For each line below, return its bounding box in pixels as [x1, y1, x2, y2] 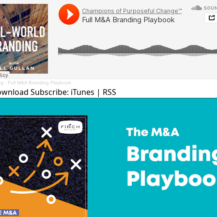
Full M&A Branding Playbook [8, 80, 71, 86]
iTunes [71, 87, 96, 98]
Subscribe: [29, 87, 71, 98]
